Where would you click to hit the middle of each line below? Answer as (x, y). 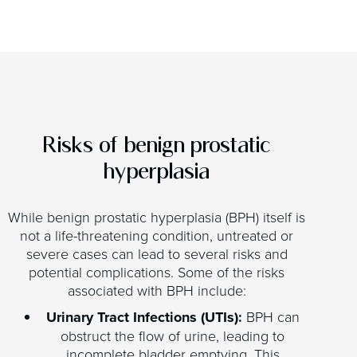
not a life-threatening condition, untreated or (157, 235)
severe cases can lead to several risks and (157, 254)
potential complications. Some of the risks (157, 272)
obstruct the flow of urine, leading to (173, 336)
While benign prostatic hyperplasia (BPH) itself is (157, 217)
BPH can (271, 317)
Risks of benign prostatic (157, 145)
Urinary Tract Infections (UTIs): (144, 318)
